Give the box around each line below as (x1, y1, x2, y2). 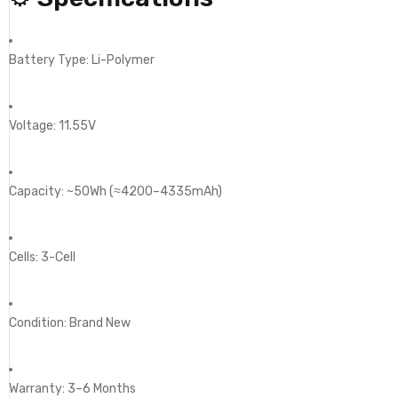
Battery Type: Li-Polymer (9, 52, 155, 68)
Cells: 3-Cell (9, 249, 76, 265)
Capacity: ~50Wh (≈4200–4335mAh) (9, 183, 222, 199)
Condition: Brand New (9, 314, 131, 330)
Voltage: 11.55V (9, 117, 96, 133)
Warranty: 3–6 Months (9, 380, 136, 396)
